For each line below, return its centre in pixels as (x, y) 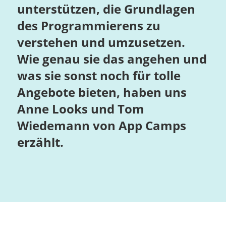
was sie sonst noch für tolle (99, 76)
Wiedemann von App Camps (101, 126)
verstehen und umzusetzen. (101, 42)
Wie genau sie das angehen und (112, 59)
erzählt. (40, 142)
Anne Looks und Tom (80, 109)
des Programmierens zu (89, 26)
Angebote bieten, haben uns (102, 92)
